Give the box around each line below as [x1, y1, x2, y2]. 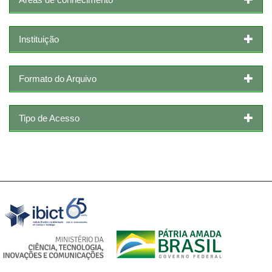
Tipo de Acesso [19, 112, 80, 123]
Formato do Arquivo [19, 73, 97, 84]
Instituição [19, 33, 59, 44]
